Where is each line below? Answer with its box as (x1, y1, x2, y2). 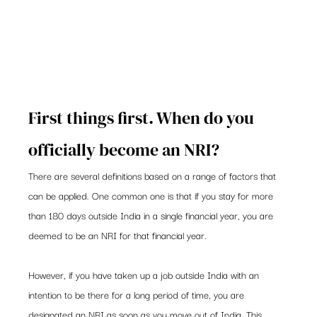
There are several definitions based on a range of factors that (28, 168, 279, 184)
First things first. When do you (28, 106, 258, 130)
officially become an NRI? (28, 138, 220, 162)
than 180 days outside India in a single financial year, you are (28, 207, 277, 224)
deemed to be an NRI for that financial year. (28, 227, 207, 243)
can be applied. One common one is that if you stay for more (28, 188, 277, 204)
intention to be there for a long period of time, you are (28, 287, 248, 303)
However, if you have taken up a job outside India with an (28, 267, 263, 283)
